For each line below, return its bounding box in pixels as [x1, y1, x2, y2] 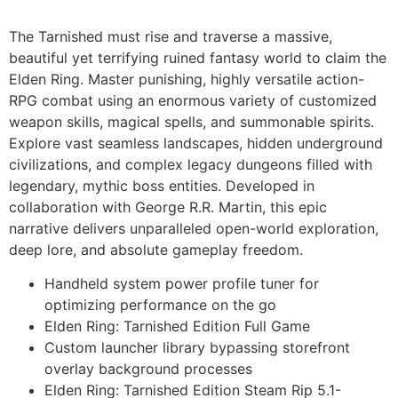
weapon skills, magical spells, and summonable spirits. [9, 113, 374, 131]
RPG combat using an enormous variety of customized [9, 92, 377, 109]
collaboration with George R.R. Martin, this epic [9, 198, 327, 216]
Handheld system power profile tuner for [44, 275, 319, 293]
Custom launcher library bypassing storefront [44, 338, 350, 357]
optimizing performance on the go [44, 296, 276, 314]
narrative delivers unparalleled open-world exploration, [9, 219, 378, 237]
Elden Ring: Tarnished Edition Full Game [44, 317, 310, 336]
